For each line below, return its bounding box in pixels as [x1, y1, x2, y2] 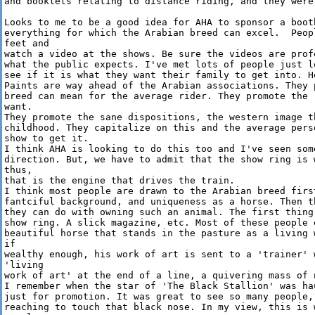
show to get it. [4, 133, 89, 144]
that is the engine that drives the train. [4, 175, 235, 186]
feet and [4, 38, 55, 49]
